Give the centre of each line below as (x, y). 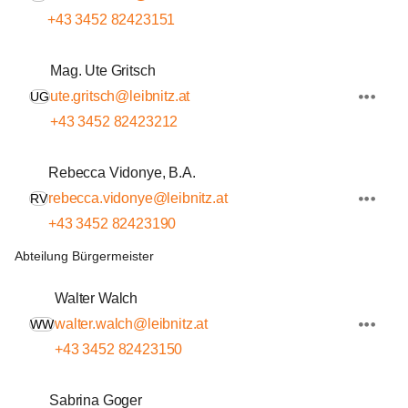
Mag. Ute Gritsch (103, 71)
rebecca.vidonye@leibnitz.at (138, 198)
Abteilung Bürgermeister (84, 256)
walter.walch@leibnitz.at (132, 324)
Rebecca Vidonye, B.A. (122, 173)
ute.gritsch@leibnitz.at (120, 96)
